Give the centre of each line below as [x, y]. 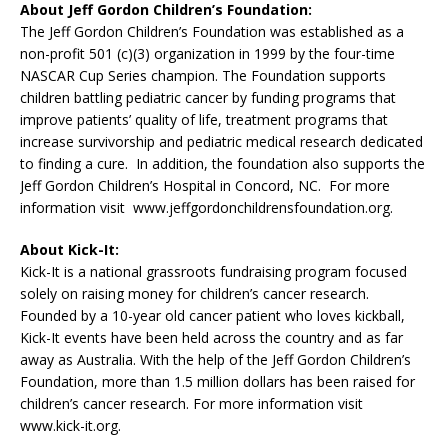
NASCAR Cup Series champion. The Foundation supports [203, 76]
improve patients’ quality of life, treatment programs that [204, 120]
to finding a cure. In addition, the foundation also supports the [222, 164]
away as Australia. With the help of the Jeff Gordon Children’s [215, 360]
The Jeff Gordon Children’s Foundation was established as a [212, 32]
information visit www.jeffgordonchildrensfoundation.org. [206, 208]
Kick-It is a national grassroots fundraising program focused [213, 272]
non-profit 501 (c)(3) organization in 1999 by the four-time [207, 54]
